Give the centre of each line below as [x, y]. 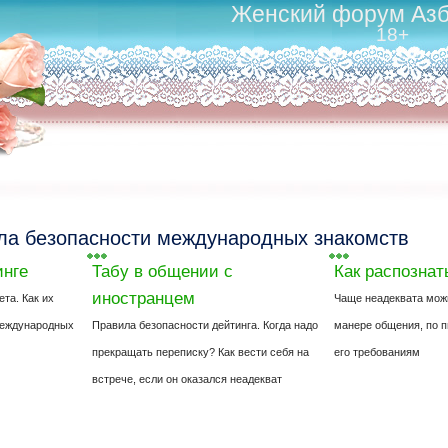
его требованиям [377, 352]
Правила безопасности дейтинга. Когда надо [205, 325]
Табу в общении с [162, 271]
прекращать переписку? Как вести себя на [200, 352]
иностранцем [143, 298]
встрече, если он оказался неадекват [187, 379]
